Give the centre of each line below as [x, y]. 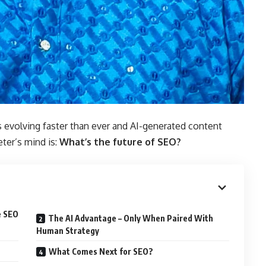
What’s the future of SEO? [120, 142]
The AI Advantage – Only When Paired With [131, 218]
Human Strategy [68, 230]
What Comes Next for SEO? [101, 251]
